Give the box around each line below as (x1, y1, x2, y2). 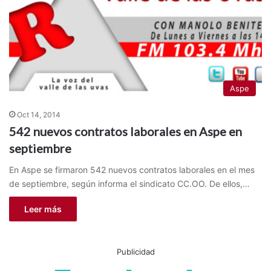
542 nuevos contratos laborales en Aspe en (9, 124, 242, 139)
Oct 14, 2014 (17, 110, 60, 120)
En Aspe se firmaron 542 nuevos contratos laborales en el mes (9, 165, 255, 175)
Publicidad (116, 247, 155, 257)
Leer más (24, 204, 62, 215)
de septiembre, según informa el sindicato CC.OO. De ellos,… (9, 178, 250, 189)
